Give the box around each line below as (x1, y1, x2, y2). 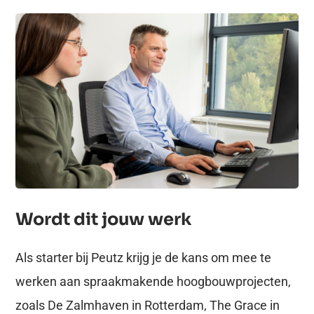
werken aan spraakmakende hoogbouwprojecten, (15, 273, 291, 289)
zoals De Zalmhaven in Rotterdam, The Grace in (15, 297, 280, 313)
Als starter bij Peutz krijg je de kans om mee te (15, 250, 271, 265)
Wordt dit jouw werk (15, 208, 191, 230)
